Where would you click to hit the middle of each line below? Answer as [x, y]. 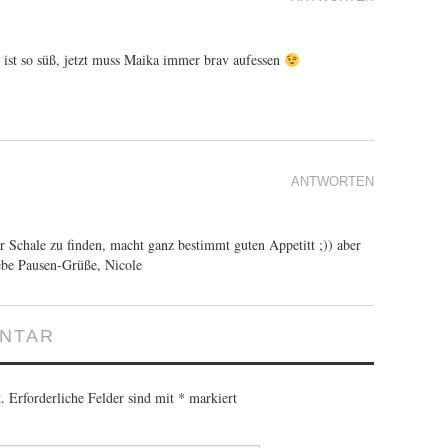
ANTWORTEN [332, 182]
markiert [211, 398]
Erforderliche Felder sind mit [93, 398]
